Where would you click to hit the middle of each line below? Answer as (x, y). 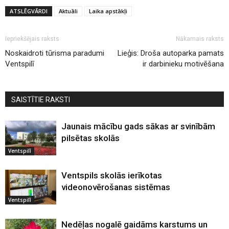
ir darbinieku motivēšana (183, 64)
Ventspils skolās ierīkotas (112, 175)
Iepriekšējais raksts (32, 39)
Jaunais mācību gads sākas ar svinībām (138, 126)
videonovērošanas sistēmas (116, 187)
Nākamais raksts (200, 39)
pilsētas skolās (90, 138)
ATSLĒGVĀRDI (29, 11)
